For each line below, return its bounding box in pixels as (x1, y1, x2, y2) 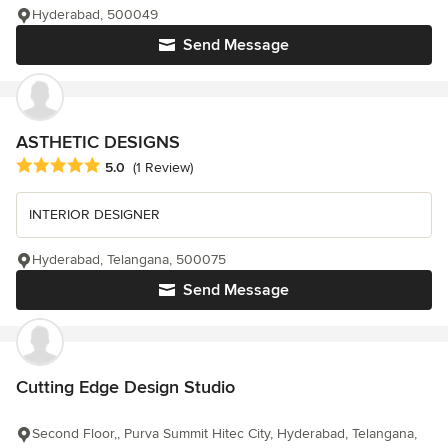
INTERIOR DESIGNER (29, 205, 160, 223)
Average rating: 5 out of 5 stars (15, 155, 229, 176)
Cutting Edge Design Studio (16, 375, 235, 398)
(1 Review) (133, 158, 193, 176)
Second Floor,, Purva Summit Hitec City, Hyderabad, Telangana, (32, 424, 417, 442)
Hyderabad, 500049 (32, 6, 158, 24)
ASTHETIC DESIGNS (16, 131, 180, 154)
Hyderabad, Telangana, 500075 (32, 250, 226, 268)
